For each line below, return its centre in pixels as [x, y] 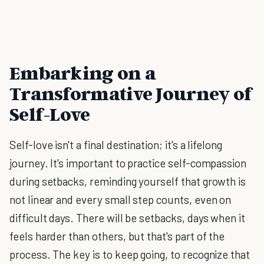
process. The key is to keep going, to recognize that [130, 254]
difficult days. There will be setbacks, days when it [128, 218]
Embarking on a [83, 72]
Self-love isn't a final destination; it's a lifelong [116, 145]
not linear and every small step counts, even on [121, 199]
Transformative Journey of [131, 93]
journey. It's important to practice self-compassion [128, 163]
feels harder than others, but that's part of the [117, 236]
